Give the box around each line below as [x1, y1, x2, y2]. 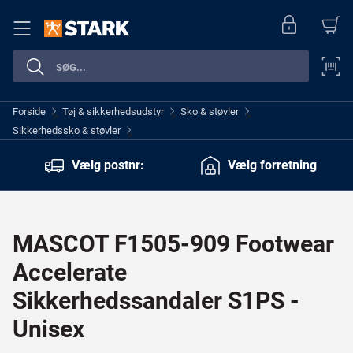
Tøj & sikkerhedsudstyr [62, 106, 164, 117]
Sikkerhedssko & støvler [13, 124, 121, 136]
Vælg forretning [227, 157, 317, 173]
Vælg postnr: [72, 157, 144, 173]
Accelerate [13, 258, 127, 286]
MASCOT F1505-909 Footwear [13, 230, 334, 258]
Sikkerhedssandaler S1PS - [13, 287, 299, 314]
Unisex [13, 315, 84, 343]
